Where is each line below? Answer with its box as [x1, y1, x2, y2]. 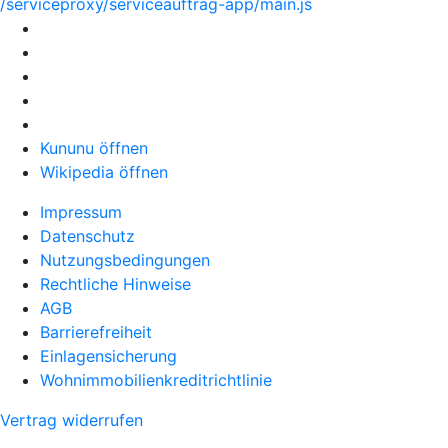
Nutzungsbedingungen [40, 250, 210, 270]
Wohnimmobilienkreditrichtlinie [40, 370, 272, 390]
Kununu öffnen [40, 138, 148, 158]
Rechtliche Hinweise [40, 274, 191, 294]
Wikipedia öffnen [40, 162, 168, 182]
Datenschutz [40, 226, 135, 246]
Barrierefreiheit [40, 322, 152, 342]
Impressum [40, 202, 122, 222]
